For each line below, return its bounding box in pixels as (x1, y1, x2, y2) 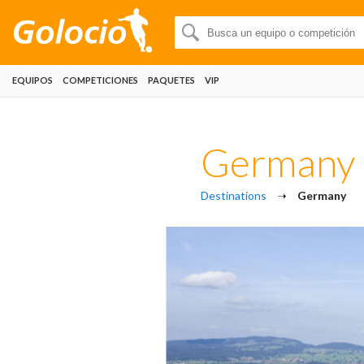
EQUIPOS (12, 75, 53, 85)
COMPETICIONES (63, 75, 138, 85)
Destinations (201, 188, 266, 202)
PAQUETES (148, 75, 195, 85)
